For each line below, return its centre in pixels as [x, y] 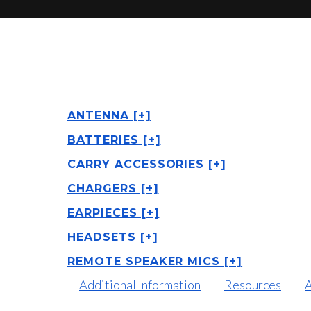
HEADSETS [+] [113, 237]
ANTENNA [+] [109, 115]
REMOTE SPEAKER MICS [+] [155, 261]
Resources [253, 284]
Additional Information [140, 284]
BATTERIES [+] [114, 140]
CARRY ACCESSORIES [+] [147, 164]
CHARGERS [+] [113, 188]
